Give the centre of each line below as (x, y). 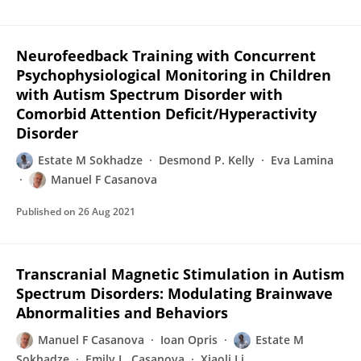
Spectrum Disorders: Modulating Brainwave (174, 293)
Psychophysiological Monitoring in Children (174, 75)
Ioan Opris (189, 340)
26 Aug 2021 (107, 212)
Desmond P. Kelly (207, 160)
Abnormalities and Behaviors (122, 313)
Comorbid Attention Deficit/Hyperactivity (166, 114)
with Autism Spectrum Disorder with (149, 94)
